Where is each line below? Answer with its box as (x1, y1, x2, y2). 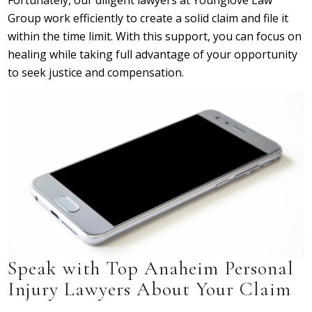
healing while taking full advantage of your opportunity (8, 47, 298, 63)
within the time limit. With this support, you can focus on (8, 29, 302, 45)
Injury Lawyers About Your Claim (8, 277, 292, 302)
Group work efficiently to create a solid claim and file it (8, 10, 289, 26)
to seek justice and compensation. (8, 65, 185, 81)
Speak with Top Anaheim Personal (8, 256, 295, 281)
